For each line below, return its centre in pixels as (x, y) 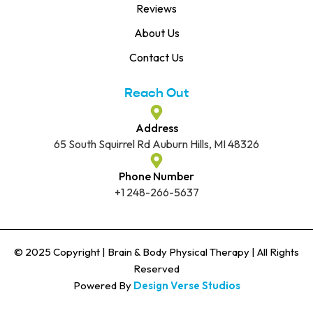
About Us (156, 32)
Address (156, 128)
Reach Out (156, 92)
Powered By (103, 285)
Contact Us (156, 57)
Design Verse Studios (187, 285)
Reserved (156, 268)
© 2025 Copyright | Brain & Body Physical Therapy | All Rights (156, 252)
